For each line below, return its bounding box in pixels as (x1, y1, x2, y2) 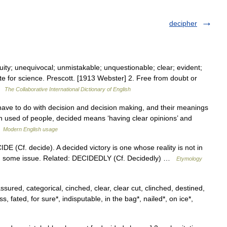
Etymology (176, 156, 202, 162)
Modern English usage (3, 126, 58, 132)
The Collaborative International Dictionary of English (5, 86, 131, 92)
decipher (169, 19, 197, 27)
